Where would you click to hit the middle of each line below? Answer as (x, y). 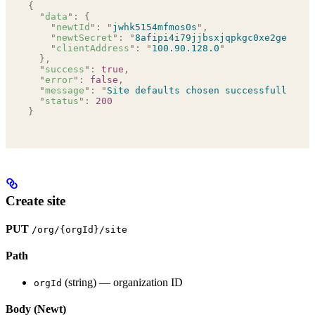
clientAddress (93, 48)
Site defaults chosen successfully (200, 90)
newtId (73, 27)
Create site (36, 200)
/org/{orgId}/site (79, 229)
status (62, 101)
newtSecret (84, 37)
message (65, 90)
